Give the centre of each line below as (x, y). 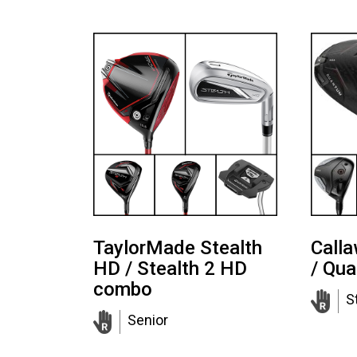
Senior (148, 320)
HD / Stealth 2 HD (170, 269)
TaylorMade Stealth (178, 248)
